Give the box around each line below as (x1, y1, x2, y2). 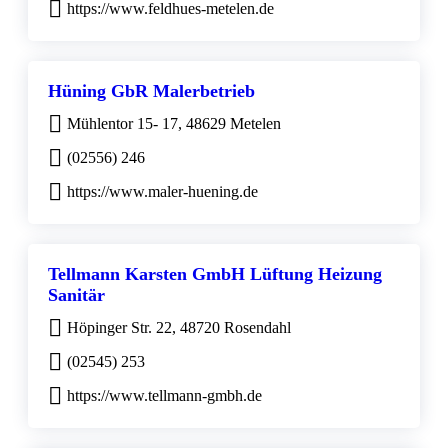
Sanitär (48, 284, 105, 305)
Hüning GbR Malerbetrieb (48, 80, 255, 101)
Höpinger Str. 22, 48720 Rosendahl (67, 318, 291, 336)
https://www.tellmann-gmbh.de (67, 386, 262, 404)
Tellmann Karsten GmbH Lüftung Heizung (48, 263, 382, 284)
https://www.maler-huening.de (67, 182, 258, 200)
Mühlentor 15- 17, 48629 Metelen (67, 114, 281, 132)
